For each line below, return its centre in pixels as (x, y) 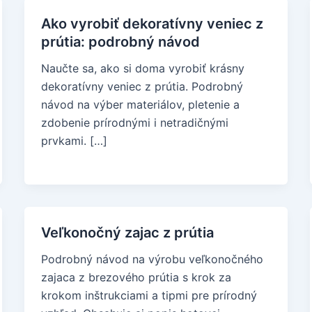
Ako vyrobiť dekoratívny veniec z (152, 24)
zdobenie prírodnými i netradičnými (134, 123)
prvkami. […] (74, 141)
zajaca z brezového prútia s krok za (136, 277)
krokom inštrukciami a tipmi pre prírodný (149, 295)
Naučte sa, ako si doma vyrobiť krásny (142, 68)
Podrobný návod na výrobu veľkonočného (152, 259)
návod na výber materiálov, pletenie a (140, 104)
